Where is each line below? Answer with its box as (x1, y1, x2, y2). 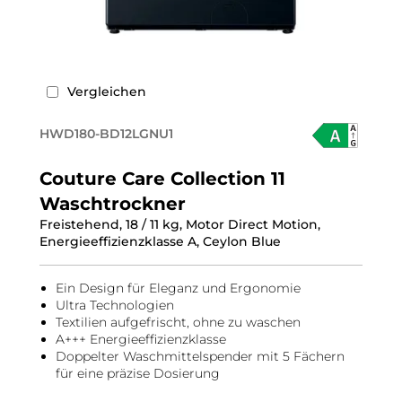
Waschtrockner (39, 193, 186, 214)
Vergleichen (67, 83, 146, 100)
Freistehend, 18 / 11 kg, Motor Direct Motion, (39, 216, 320, 232)
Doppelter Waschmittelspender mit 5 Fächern (56, 348, 345, 364)
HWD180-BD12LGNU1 (39, 126, 173, 142)
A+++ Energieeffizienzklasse (56, 331, 226, 347)
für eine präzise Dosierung (56, 365, 220, 381)
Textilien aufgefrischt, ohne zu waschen (56, 314, 301, 330)
